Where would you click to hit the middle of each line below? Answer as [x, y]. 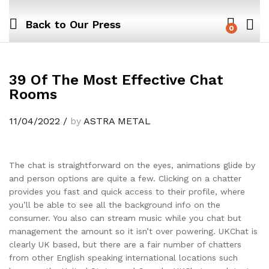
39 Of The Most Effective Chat [116, 80]
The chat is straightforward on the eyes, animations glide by [132, 165]
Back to [46, 24]
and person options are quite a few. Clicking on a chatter [125, 178]
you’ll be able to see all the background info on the [115, 205]
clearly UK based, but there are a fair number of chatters [125, 244]
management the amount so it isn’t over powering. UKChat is [133, 231]
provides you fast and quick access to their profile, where [127, 192]
